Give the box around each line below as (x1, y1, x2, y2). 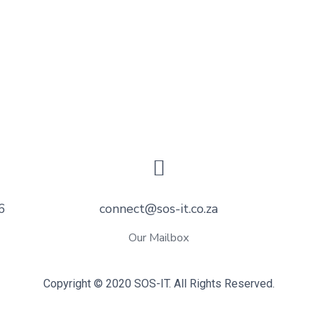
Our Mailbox (128, 230, 190, 246)
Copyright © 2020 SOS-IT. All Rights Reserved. (43, 277, 275, 291)
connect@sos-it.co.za (99, 200, 219, 218)
